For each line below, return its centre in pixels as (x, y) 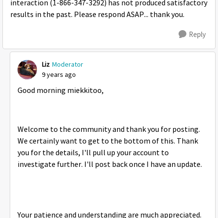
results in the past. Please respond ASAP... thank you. (97, 15)
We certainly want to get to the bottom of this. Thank (108, 141)
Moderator (68, 64)
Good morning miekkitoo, (61, 91)
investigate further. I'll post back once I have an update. (110, 164)
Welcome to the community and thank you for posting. (109, 129)
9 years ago (59, 74)
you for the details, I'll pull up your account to (93, 153)
